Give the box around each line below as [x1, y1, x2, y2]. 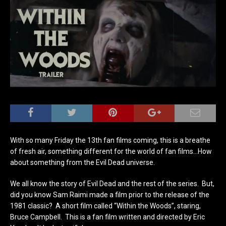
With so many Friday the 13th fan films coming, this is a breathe [10, 136, 210, 144]
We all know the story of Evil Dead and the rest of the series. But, [10, 179, 214, 188]
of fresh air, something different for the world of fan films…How [10, 147, 212, 155]
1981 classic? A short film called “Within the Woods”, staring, [10, 201, 201, 210]
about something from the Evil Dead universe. [10, 158, 155, 166]
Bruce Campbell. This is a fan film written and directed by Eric [10, 212, 205, 221]
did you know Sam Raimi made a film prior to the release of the [10, 190, 209, 199]
